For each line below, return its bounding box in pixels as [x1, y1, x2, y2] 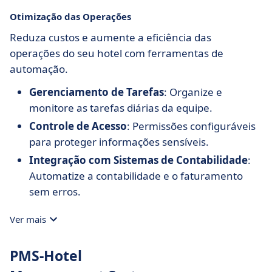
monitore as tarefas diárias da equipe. [29, 101, 212, 115]
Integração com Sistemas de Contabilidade [29, 153, 248, 167]
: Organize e [164, 85, 222, 99]
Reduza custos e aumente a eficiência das [10, 30, 211, 44]
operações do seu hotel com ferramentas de [10, 46, 223, 60]
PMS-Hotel [10, 246, 82, 265]
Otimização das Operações [10, 10, 131, 22]
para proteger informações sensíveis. [29, 135, 209, 149]
